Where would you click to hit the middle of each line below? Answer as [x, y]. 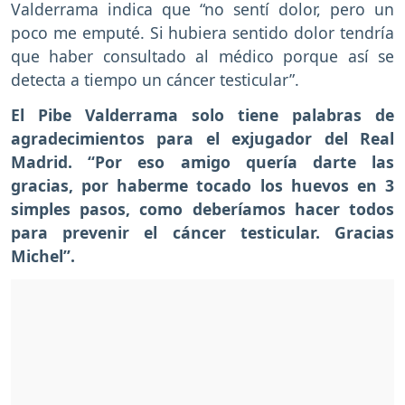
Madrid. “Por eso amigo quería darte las [202, 161]
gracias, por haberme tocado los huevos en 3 [202, 185]
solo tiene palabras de [286, 114]
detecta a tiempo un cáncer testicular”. [155, 80]
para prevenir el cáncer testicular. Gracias [202, 232]
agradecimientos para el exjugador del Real [202, 138]
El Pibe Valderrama [94, 114]
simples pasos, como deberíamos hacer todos [202, 208]
